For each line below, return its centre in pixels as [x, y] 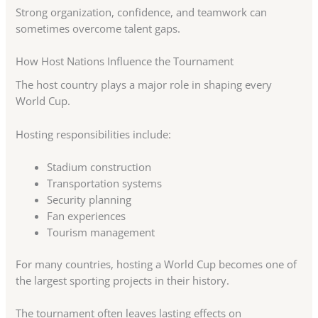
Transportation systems [105, 183]
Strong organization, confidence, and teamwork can [142, 12]
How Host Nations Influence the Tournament [125, 61]
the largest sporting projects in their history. [123, 280]
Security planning [89, 199]
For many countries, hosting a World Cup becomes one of [157, 264]
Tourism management [101, 232]
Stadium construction [99, 167]
